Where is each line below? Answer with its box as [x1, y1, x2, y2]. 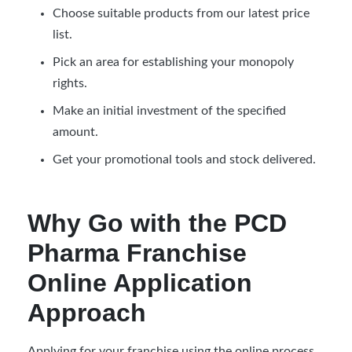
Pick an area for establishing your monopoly [53, 55, 294, 68]
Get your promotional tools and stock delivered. [53, 152, 316, 166]
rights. [53, 76, 87, 90]
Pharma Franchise [27, 238, 247, 267]
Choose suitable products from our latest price [53, 6, 310, 20]
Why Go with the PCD [27, 208, 287, 237]
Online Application [27, 268, 252, 297]
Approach [27, 298, 146, 327]
